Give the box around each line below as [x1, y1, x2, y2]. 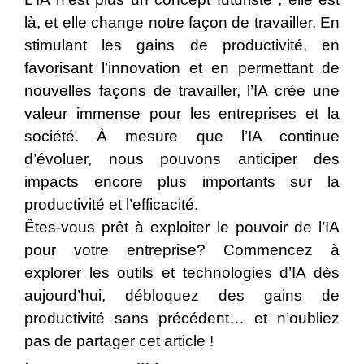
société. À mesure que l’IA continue [24, 128, 340, 145]
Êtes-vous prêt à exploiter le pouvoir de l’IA [24, 219, 340, 236]
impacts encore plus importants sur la [24, 173, 340, 191]
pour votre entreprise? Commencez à [24, 241, 340, 259]
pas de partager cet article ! [24, 332, 214, 350]
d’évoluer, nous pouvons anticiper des [24, 150, 340, 168]
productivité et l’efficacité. [24, 196, 198, 214]
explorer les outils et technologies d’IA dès [24, 264, 340, 282]
